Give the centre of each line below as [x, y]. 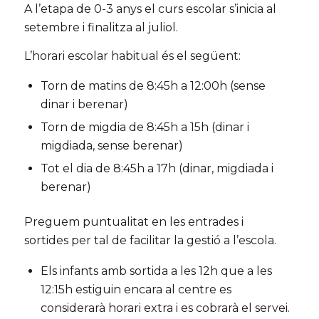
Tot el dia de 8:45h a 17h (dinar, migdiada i [157, 169]
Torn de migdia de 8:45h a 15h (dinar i [145, 127]
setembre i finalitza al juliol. [101, 28]
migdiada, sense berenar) [111, 146]
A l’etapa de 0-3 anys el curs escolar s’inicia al [150, 9]
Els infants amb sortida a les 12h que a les [156, 271]
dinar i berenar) [84, 105]
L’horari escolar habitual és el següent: [132, 56]
